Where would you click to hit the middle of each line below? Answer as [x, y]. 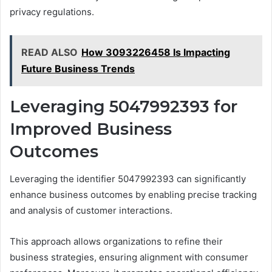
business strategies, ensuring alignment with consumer [129, 257]
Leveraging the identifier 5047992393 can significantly [128, 178]
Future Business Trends [78, 69]
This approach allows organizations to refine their [116, 241]
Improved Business [91, 129]
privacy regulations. [52, 12]
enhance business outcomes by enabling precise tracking [133, 194]
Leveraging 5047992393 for [124, 107]
